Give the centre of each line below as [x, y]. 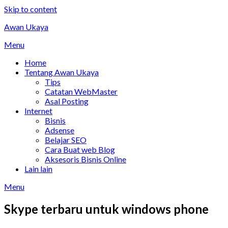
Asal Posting [67, 101]
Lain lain [38, 169]
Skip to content [31, 9]
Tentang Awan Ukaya [62, 72]
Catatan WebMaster [81, 91]
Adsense [60, 130]
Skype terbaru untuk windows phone [106, 209]
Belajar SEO [66, 140]
